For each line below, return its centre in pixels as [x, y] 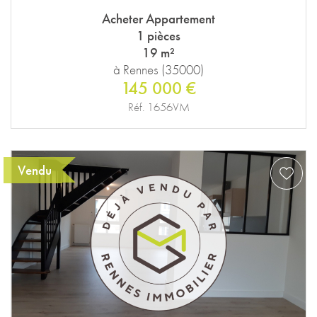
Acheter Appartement [158, 18]
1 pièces [158, 35]
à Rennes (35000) [158, 69]
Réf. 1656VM [158, 106]
